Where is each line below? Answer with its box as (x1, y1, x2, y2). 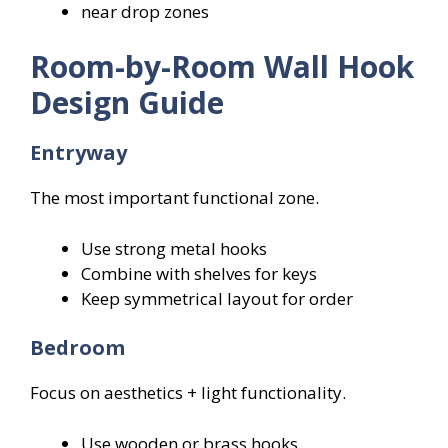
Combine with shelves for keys (81, 261, 317, 285)
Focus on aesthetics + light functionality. (30, 381, 346, 405)
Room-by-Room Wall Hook (30, 46, 414, 88)
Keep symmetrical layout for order (81, 286, 353, 310)
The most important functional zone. (30, 186, 319, 210)
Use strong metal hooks (81, 236, 267, 260)
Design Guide (30, 82, 224, 124)
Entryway (30, 139, 127, 167)
